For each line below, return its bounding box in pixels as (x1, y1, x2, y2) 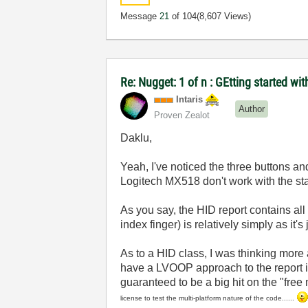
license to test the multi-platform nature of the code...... (120, 294, 295, 302)
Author (239, 103, 265, 114)
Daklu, (120, 132, 153, 144)
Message (120, 11, 160, 21)
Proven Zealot (154, 110, 210, 120)
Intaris (176, 94, 203, 104)
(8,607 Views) (197, 11, 252, 21)
